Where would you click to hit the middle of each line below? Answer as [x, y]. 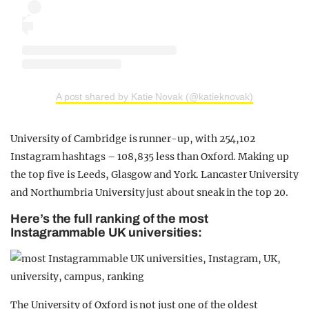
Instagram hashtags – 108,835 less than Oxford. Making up [150, 157]
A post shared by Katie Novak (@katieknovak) [154, 97]
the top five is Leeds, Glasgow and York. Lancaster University [154, 175]
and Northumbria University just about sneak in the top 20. [149, 193]
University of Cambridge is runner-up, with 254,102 [133, 139]
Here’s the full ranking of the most [110, 219]
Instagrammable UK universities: [107, 233]
